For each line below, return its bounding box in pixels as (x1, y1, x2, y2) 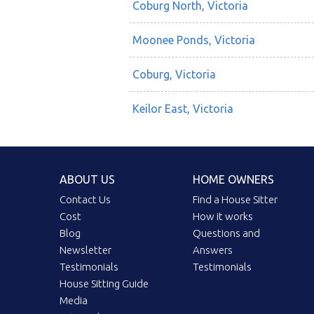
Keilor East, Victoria (132, 102, 233, 116)
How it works (193, 210, 254, 223)
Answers (193, 244, 233, 257)
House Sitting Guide (60, 278, 149, 290)
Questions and (193, 227, 261, 240)
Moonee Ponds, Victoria (132, 34, 255, 47)
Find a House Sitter (193, 193, 278, 206)
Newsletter (60, 244, 112, 257)
